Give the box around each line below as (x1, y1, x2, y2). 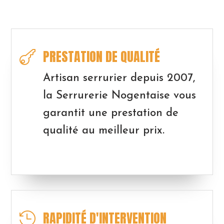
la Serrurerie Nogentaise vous (42, 89, 196, 101)
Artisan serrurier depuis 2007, (42, 72, 195, 84)
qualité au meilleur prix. (42, 124, 164, 136)
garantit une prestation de (42, 107, 178, 119)
